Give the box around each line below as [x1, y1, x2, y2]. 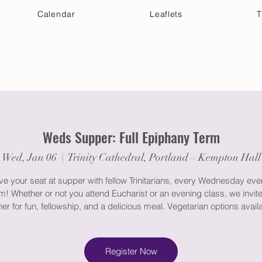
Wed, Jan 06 [1, 150, 57, 164]
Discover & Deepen [152, 63, 235, 73]
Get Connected [65, 63, 130, 73]
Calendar [37, 9, 75, 19]
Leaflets [150, 9, 182, 19]
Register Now [105, 246, 157, 257]
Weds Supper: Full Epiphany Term [42, 126, 220, 147]
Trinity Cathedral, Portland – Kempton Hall [67, 150, 261, 164]
